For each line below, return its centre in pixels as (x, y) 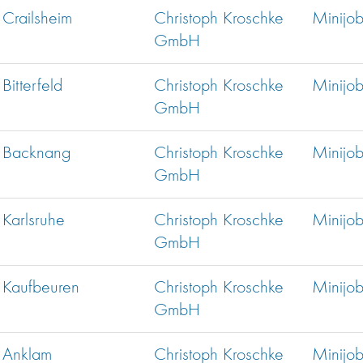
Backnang (36, 154)
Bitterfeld (32, 86)
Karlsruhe (34, 221)
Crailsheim (37, 19)
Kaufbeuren (41, 288)
